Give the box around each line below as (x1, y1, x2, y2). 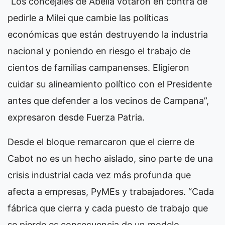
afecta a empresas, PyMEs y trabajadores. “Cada (8, 186, 214, 197)
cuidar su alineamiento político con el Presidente (8, 78, 212, 89)
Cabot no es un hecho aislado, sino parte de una (8, 153, 213, 164)
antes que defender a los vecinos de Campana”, (8, 95, 209, 106)
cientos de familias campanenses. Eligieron (8, 62, 189, 73)
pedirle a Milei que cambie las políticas (8, 12, 168, 23)
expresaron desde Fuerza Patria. (8, 111, 145, 123)
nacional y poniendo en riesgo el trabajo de (8, 45, 190, 56)
